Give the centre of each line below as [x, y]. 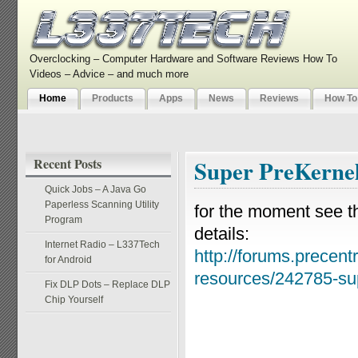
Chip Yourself [74, 300]
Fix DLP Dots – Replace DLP [107, 284]
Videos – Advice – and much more [109, 74]
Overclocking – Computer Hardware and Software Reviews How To [183, 59]
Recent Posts [68, 163]
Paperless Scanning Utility [102, 205]
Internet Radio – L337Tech [102, 245]
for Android [68, 260]
